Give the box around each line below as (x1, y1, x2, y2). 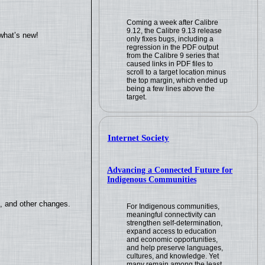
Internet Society (107, 133, 169, 143)
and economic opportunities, (127, 235, 218, 244)
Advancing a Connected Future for (107, 165, 233, 174)
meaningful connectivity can (127, 210, 216, 219)
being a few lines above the (127, 84, 215, 93)
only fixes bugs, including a (127, 34, 214, 43)
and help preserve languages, (127, 243, 224, 252)
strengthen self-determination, (127, 218, 223, 227)
